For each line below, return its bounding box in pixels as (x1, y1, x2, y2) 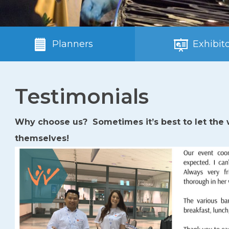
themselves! (15, 133, 69, 143)
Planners (50, 38, 93, 50)
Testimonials (15, 84, 149, 109)
